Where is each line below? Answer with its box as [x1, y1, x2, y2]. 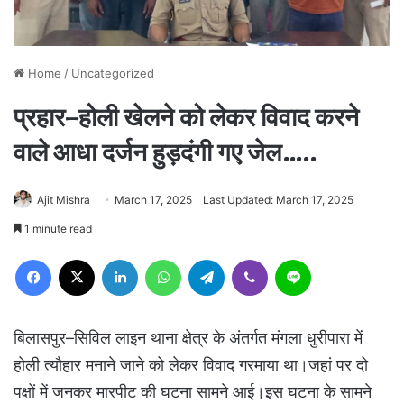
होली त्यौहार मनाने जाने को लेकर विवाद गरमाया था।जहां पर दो [14, 355, 368, 375]
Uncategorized [71, 66, 154, 81]
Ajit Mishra [37, 193, 90, 207]
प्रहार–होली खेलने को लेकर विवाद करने [14, 105, 359, 133]
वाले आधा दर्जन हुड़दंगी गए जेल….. [14, 140, 316, 168]
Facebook [50, 252, 106, 267]
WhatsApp [180, 252, 238, 267]
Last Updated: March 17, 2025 [203, 193, 353, 207]
